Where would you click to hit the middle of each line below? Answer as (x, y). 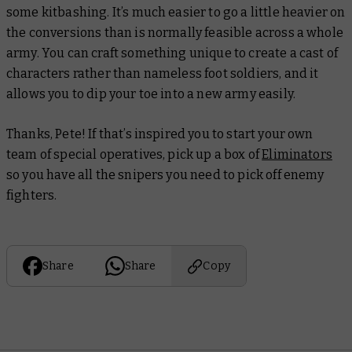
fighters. (32, 196)
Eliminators (297, 155)
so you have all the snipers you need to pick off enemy (165, 175)
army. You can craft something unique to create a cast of (172, 53)
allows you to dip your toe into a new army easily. (151, 94)
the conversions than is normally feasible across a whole (175, 33)
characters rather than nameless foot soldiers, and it (163, 74)
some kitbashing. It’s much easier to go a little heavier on (176, 13)
